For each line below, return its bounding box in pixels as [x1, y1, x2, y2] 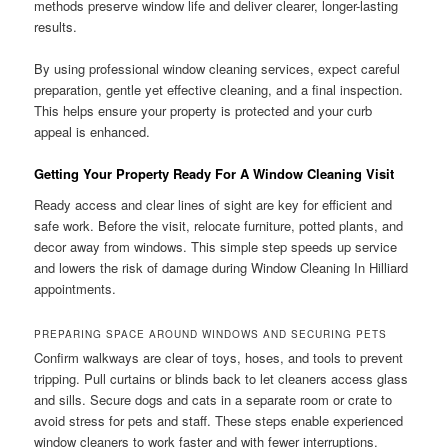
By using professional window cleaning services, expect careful [34, 58, 401, 78]
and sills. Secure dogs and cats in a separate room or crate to [34, 389, 393, 409]
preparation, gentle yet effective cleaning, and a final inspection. [34, 79, 404, 99]
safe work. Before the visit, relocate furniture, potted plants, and [34, 216, 404, 236]
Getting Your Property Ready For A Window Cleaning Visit [34, 163, 395, 183]
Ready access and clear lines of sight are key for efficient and [34, 195, 393, 215]
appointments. [34, 279, 117, 299]
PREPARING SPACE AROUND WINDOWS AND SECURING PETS [34, 326, 388, 341]
